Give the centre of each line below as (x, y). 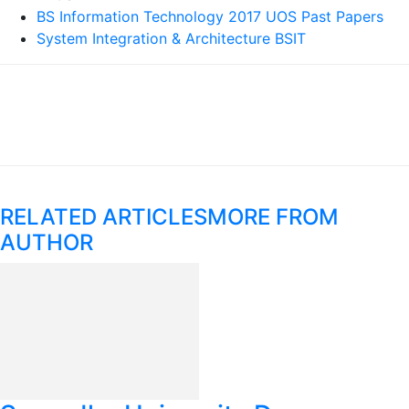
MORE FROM (273, 217)
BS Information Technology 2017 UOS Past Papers (210, 16)
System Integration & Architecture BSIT (171, 38)
